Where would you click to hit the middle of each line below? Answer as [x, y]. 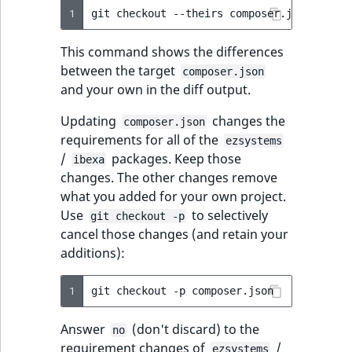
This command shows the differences [172, 51]
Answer [84, 329]
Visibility [265, 198]
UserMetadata [283, 159]
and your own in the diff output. [156, 89]
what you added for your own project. [173, 196]
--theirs [198, 13]
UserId [260, 82]
